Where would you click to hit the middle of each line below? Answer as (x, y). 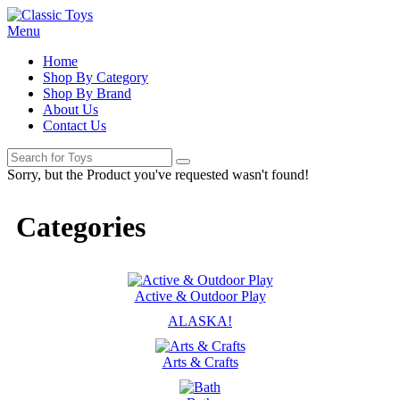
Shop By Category (96, 77)
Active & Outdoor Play (200, 296)
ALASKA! (200, 321)
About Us (71, 109)
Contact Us (75, 125)
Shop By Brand (87, 93)
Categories (81, 227)
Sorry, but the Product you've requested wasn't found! (158, 175)
